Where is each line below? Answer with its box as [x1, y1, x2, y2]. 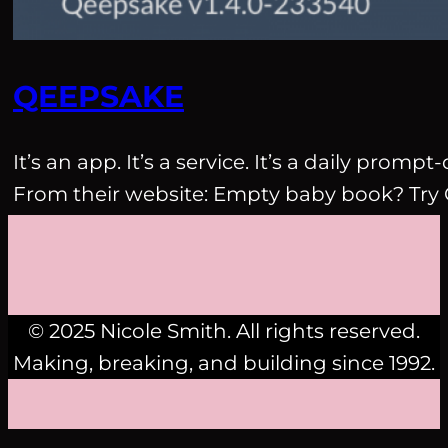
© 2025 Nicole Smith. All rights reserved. [28, 319, 420, 344]
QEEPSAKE [13, 78, 184, 116]
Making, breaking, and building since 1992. [13, 351, 435, 376]
